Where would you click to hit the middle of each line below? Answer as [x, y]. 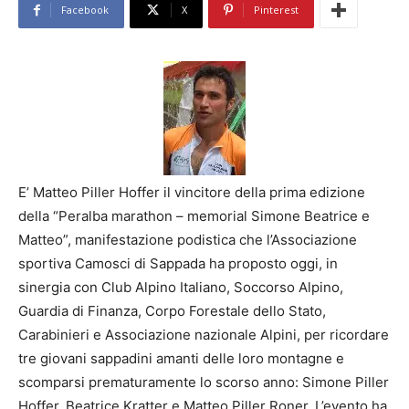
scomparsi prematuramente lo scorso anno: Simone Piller [204, 383]
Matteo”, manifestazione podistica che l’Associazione [188, 240]
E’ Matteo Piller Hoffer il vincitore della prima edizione [192, 193]
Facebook [85, 10]
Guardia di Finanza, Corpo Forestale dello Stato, [172, 311]
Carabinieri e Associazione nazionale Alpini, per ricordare [204, 335]
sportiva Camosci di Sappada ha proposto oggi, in [178, 264]
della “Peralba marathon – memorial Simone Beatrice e [194, 216]
